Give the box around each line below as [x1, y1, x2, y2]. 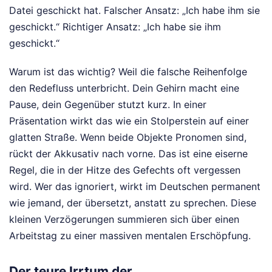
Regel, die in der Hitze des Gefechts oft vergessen [9, 163, 240, 176]
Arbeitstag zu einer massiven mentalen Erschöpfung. [9, 229, 251, 242]
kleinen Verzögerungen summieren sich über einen [9, 212, 239, 225]
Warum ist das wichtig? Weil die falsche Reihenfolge [9, 65, 247, 78]
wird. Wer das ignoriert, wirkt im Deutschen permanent [9, 180, 260, 192]
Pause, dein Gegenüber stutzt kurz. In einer [9, 98, 206, 110]
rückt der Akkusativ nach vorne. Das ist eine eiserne [9, 147, 248, 160]
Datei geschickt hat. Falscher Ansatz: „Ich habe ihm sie [9, 4, 260, 16]
